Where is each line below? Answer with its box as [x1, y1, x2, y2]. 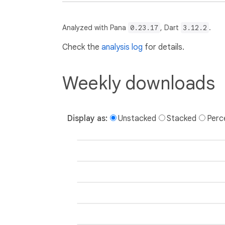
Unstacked [118, 113, 156, 124]
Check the [62, 42, 101, 52]
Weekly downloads [62, 71, 215, 94]
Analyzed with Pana [62, 23, 128, 32]
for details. [143, 42, 184, 52]
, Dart [160, 23, 181, 32]
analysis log [101, 42, 143, 52]
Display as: [67, 113, 107, 124]
